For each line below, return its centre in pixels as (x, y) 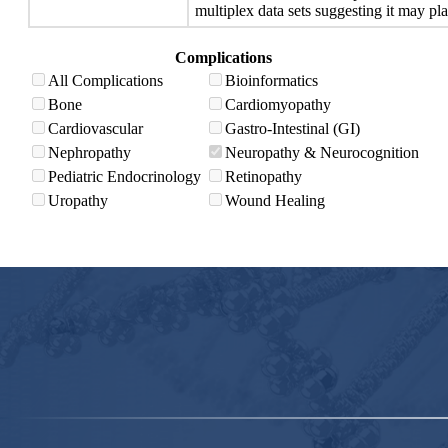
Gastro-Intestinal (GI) (292, 128)
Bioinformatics (271, 80)
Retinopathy (263, 176)
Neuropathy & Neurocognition (322, 152)
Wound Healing (275, 200)
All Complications (105, 80)
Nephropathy (89, 152)
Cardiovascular (95, 128)
